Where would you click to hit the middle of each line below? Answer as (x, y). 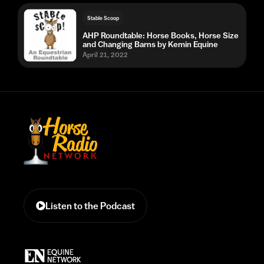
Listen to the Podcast (90, 206)
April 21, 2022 (105, 55)
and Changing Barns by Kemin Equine (150, 44)
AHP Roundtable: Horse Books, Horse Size (161, 35)
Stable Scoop (103, 18)
